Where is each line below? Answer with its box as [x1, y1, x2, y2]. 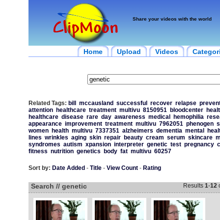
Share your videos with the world [132, 16, 212, 22]
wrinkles [44, 134, 68, 141]
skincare [188, 134, 213, 141]
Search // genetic [30, 182, 87, 190]
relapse [175, 100, 196, 107]
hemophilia [173, 113, 204, 120]
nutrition [50, 148, 74, 155]
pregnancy [184, 141, 214, 148]
